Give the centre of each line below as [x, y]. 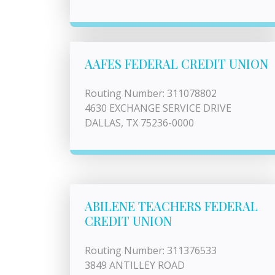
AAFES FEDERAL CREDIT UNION [176, 64]
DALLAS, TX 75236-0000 [139, 123]
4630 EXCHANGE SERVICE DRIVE [158, 108]
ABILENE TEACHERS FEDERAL [171, 206]
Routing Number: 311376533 [151, 250]
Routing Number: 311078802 [151, 93]
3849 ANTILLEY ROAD [135, 265]
